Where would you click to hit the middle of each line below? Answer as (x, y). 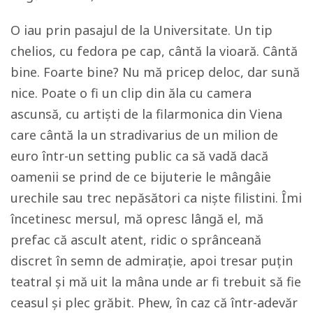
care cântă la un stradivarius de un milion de (144, 135)
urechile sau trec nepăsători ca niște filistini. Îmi (156, 198)
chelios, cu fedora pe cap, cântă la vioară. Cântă (154, 51)
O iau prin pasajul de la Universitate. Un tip (141, 30)
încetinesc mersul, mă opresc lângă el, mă (137, 219)
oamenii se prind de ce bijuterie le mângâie (141, 177)
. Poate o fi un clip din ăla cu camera (143, 93)
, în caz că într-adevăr (233, 303)
